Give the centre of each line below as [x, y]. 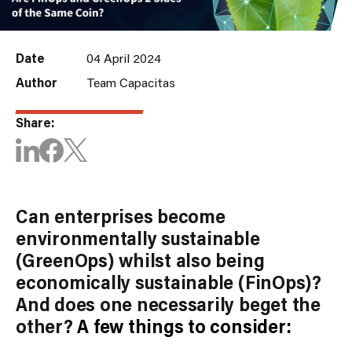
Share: [35, 123]
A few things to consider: [184, 326]
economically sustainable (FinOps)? [169, 282]
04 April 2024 [124, 58]
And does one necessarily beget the [168, 304]
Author [37, 82]
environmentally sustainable [138, 238]
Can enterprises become [121, 216]
